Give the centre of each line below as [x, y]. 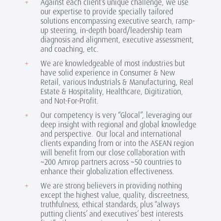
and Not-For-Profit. [70, 101]
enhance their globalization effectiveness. [107, 171]
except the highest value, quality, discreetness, [115, 195]
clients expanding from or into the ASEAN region [117, 143]
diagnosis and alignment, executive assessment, [117, 40]
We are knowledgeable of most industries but [113, 63]
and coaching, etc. [71, 49]
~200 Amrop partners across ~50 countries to [111, 162]
